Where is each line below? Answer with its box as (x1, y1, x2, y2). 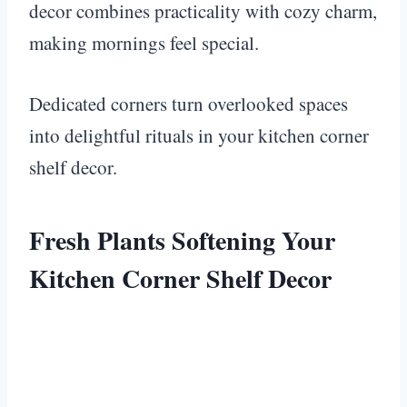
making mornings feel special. (29, 29, 259, 55)
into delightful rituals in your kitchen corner (29, 122, 369, 148)
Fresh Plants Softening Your (29, 221, 335, 259)
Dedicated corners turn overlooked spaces (29, 90, 348, 116)
